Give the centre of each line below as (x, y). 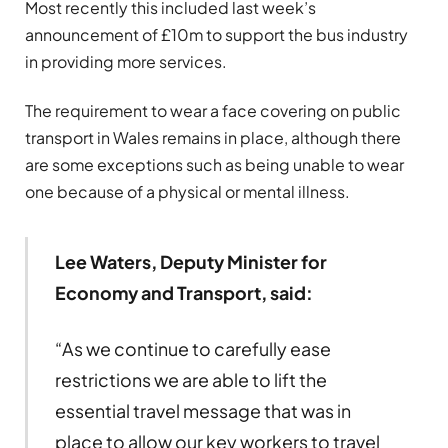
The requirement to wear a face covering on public (213, 111)
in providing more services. (126, 61)
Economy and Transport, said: (183, 293)
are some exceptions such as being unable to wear (214, 165)
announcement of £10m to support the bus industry (216, 34)
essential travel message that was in (202, 411)
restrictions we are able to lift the (190, 380)
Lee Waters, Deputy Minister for (190, 262)
